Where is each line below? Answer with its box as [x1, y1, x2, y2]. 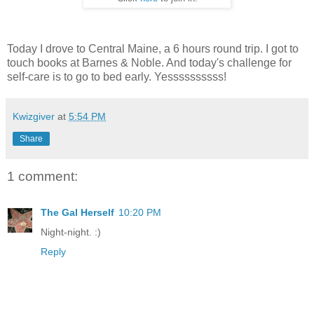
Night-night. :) [41, 226, 101, 238]
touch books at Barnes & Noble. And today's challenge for [7, 57, 292, 69]
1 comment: [7, 169, 78, 184]
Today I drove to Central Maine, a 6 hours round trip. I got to [7, 43, 299, 55]
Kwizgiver [13, 111, 55, 123]
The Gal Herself [41, 207, 114, 219]
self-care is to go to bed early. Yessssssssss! [7, 71, 226, 83]
